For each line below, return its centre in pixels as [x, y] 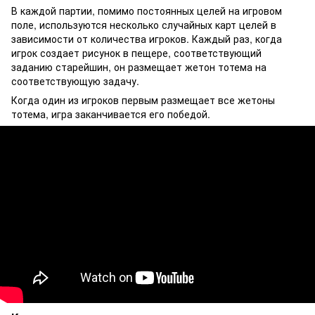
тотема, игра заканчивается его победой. [111, 114]
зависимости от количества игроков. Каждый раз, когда [147, 39]
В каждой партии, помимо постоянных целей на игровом [147, 11]
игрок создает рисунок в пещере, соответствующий [136, 53]
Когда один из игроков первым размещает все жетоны [143, 100]
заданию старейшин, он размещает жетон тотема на [139, 67]
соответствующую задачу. [75, 81]
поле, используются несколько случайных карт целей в [144, 25]
